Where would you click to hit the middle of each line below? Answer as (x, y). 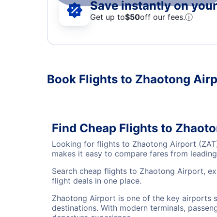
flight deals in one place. (97, 181)
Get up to (108, 17)
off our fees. (163, 17)
